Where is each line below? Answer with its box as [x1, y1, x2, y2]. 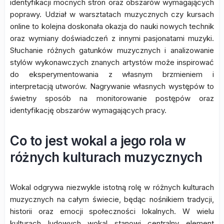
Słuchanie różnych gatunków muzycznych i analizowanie [10, 45, 214, 55]
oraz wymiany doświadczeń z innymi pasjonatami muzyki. [10, 33, 214, 43]
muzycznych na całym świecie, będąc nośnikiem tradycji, [10, 194, 214, 204]
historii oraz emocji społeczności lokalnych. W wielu [10, 206, 214, 216]
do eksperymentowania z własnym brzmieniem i [10, 69, 214, 79]
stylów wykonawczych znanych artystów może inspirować [10, 57, 214, 67]
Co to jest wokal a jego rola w [10, 133, 185, 149]
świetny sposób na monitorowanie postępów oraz [10, 93, 214, 103]
